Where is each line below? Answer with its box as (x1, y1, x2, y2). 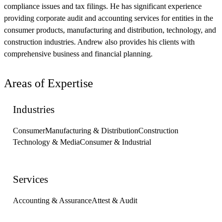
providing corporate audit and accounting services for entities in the (4, 14, 213, 23)
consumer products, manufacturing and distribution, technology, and (4, 26, 216, 35)
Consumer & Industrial (80, 138, 151, 147)
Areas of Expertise (4, 77, 93, 90)
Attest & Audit (92, 196, 137, 205)
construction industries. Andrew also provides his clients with (4, 38, 195, 47)
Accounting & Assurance (13, 196, 92, 205)
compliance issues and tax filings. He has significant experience (4, 2, 202, 11)
